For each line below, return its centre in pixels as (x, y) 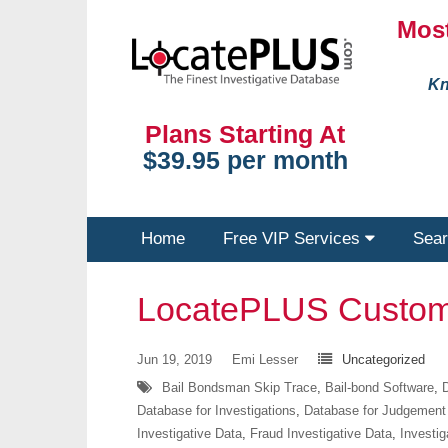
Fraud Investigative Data (321, 433)
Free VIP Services (294, 238)
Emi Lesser (265, 359)
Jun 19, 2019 (174, 359)
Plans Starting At (245, 134)
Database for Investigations (216, 410)
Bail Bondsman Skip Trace (239, 387)
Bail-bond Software (379, 387)
